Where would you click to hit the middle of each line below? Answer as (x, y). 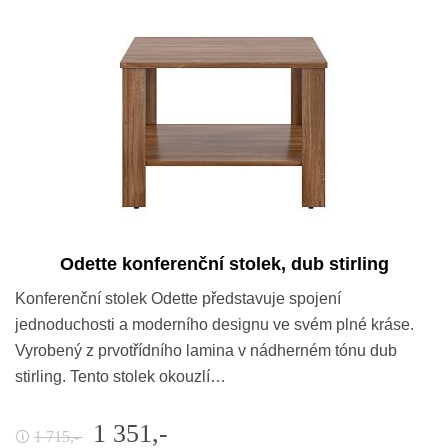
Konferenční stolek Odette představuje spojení (178, 298)
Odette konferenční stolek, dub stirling (224, 263)
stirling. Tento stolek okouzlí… (120, 376)
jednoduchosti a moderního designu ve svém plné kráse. (214, 324)
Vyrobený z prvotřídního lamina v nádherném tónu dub (206, 350)
